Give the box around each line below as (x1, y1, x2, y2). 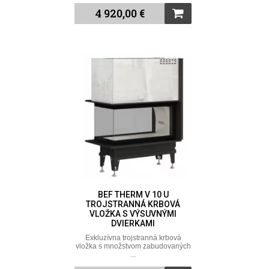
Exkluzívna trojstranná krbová (85, 233, 181, 242)
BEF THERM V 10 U (97, 189, 169, 199)
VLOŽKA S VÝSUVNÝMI (89, 208, 177, 219)
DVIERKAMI (111, 218, 156, 228)
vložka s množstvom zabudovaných (75, 241, 191, 250)
